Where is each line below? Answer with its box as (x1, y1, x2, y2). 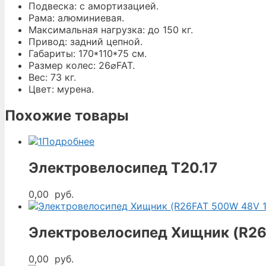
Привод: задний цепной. (28, 35, 142, 47)
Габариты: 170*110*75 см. (28, 47, 147, 59)
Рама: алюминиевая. (28, 11, 124, 24)
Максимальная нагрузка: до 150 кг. (28, 23, 193, 36)
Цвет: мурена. (28, 83, 94, 95)
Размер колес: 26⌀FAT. (28, 59, 135, 71)
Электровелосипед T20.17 (28, 159, 217, 177)
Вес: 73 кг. (28, 71, 76, 83)
